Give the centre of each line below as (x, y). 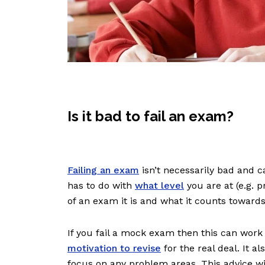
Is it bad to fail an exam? (151, 117)
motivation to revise (114, 248)
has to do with (101, 186)
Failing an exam (103, 170)
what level (159, 186)
